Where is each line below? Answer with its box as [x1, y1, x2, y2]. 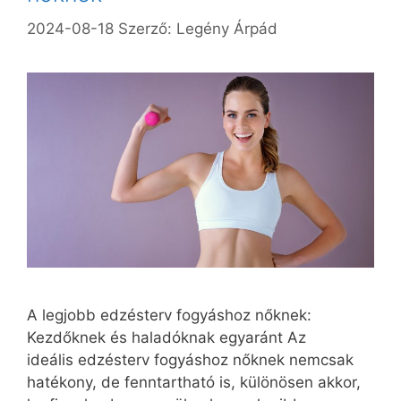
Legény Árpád [176, 19, 277, 38]
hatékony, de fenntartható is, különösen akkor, [27, 372, 361, 391]
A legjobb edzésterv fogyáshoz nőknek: [27, 305, 311, 324]
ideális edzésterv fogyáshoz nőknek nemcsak [27, 350, 354, 369]
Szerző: [118, 19, 176, 38]
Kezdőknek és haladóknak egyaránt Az [27, 328, 306, 346]
